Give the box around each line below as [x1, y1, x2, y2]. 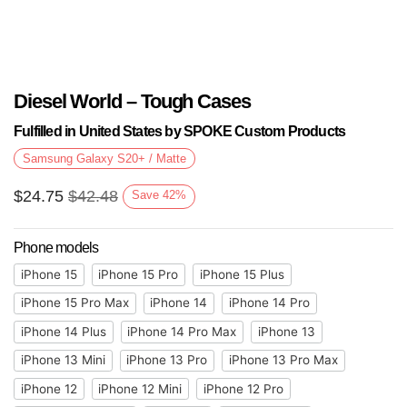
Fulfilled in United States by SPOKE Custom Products [14, 123, 346, 139]
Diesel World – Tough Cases [14, 90, 251, 114]
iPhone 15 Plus [199, 266, 284, 282]
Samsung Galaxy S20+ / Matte [23, 151, 187, 165]
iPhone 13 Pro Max [228, 352, 338, 368]
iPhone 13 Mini [20, 352, 105, 368]
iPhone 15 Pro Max [20, 295, 129, 311]
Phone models [14, 240, 111, 256]
